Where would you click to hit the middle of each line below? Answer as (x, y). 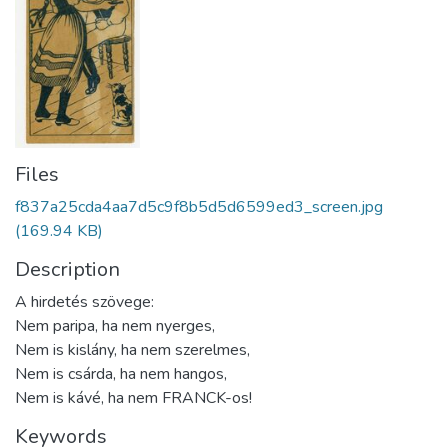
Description (67, 269)
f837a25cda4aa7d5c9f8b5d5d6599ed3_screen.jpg (199, 206)
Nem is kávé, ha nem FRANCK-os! (133, 397)
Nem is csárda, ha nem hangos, (121, 373)
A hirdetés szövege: (84, 301)
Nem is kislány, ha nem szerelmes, (132, 349)
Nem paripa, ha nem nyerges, (115, 325)
